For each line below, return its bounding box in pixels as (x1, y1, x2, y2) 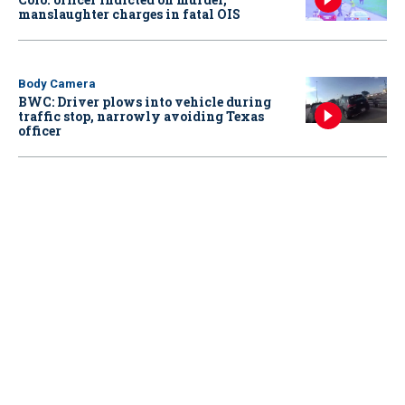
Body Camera (18, 77, 96, 91)
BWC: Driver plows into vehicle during (18, 93, 271, 111)
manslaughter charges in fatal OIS (18, 5, 240, 24)
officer (18, 122, 61, 140)
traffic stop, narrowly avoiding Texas (18, 108, 264, 126)
